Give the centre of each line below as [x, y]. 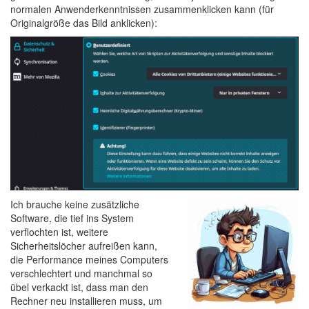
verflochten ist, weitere [59, 232]
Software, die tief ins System [72, 218]
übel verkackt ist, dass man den [79, 287]
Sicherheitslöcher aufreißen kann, [84, 246]
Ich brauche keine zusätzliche [75, 205]
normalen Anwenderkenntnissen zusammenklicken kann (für [142, 9]
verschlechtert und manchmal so [81, 273]
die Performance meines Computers [89, 260]
